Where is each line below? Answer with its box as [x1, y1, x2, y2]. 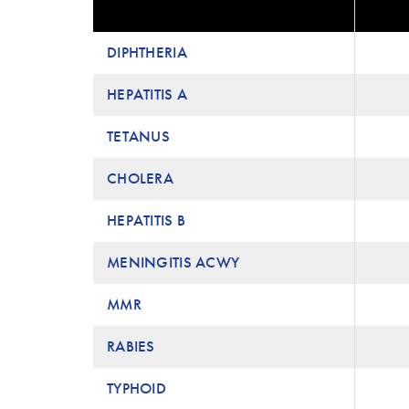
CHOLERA [107, 169, 173, 188]
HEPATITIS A [107, 85, 188, 104]
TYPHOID [107, 379, 166, 398]
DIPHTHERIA [107, 43, 187, 62]
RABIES [107, 337, 155, 356]
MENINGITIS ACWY [107, 253, 240, 272]
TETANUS [107, 127, 170, 146]
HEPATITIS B [107, 211, 186, 230]
